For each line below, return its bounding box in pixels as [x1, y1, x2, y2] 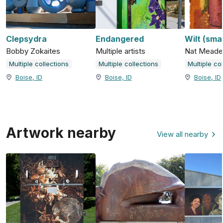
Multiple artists [95, 46, 145, 56]
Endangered [95, 33, 144, 44]
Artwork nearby [6, 124, 116, 141]
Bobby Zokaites [6, 46, 60, 56]
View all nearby [157, 129, 208, 139]
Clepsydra [6, 33, 47, 44]
